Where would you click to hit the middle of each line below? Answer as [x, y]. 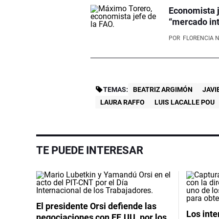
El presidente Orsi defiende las [96, 206]
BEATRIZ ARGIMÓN [163, 89]
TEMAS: [116, 89]
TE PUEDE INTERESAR [90, 150]
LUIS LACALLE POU [185, 102]
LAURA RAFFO [123, 102]
